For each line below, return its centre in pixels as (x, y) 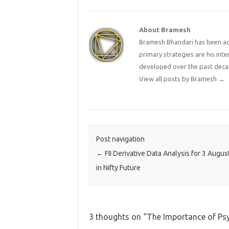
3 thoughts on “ (118, 216)
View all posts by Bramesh (179, 79)
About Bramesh (165, 30)
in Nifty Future (118, 168)
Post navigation (120, 139)
